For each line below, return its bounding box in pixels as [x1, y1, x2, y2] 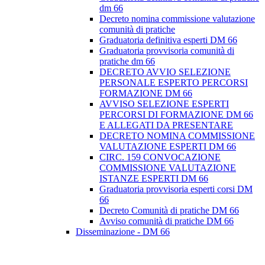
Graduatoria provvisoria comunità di [99, 46, 234, 56]
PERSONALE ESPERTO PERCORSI [99, 77, 248, 88]
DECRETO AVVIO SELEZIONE [99, 67, 231, 77]
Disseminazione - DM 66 [76, 227, 170, 237]
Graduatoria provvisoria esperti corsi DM [99, 184, 253, 195]
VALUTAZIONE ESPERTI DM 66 [99, 141, 236, 152]
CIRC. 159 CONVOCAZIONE [99, 152, 221, 163]
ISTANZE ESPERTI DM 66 [99, 173, 208, 184]
